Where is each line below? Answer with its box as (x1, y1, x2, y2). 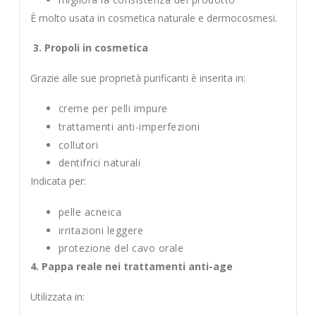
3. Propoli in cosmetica (32, 41, 148, 55)
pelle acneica (58, 205, 122, 219)
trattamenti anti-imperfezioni (58, 119, 200, 133)
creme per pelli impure (58, 102, 168, 116)
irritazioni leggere (58, 223, 144, 237)
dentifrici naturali (58, 156, 141, 170)
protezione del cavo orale (58, 241, 184, 255)
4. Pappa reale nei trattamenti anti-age (30, 260, 233, 274)
